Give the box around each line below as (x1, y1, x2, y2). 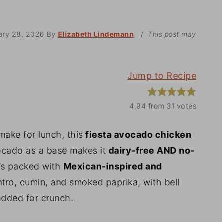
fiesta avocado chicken (83, 129, 192, 140)
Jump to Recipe (127, 70, 196, 81)
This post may (148, 30, 196, 39)
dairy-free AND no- (108, 145, 195, 156)
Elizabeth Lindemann (57, 30, 134, 39)
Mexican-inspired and (63, 161, 162, 172)
